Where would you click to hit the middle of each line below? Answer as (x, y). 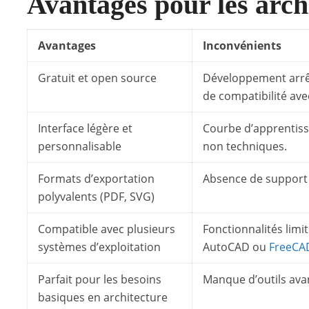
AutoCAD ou (236, 247)
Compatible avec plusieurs (107, 229)
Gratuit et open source (97, 78)
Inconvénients (242, 46)
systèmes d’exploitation (99, 247)
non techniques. (245, 146)
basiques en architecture (103, 297)
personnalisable (80, 146)
